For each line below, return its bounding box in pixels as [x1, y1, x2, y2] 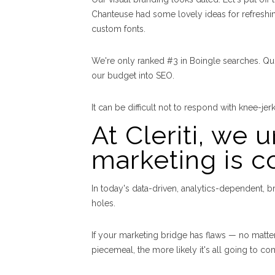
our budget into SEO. [91, 71, 174, 81]
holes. [91, 198, 115, 209]
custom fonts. [91, 24, 145, 34]
